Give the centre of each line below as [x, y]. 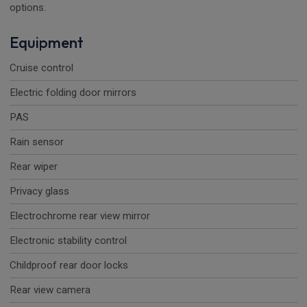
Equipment [47, 43]
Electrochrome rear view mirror [80, 216]
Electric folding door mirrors [73, 93]
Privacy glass [39, 192]
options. [28, 8]
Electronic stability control [68, 241]
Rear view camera [50, 290]
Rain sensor [37, 142]
